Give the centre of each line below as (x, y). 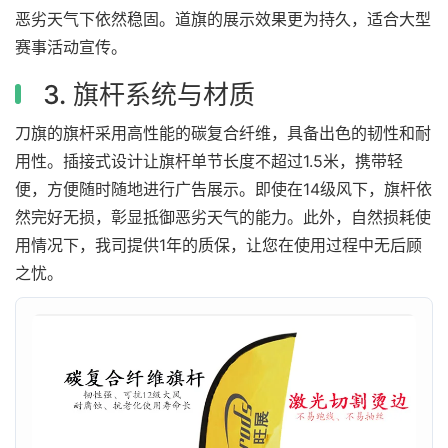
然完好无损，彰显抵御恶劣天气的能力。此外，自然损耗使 (223, 216)
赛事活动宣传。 (71, 46)
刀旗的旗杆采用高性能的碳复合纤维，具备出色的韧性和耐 (223, 132)
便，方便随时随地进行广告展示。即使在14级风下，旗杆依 (223, 188)
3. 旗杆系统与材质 (145, 94)
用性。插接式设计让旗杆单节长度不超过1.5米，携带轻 (209, 160)
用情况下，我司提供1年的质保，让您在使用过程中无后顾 (218, 244)
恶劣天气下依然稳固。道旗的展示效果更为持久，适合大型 (223, 18)
